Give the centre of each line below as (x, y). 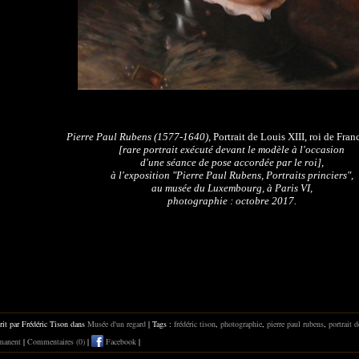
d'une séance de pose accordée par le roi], (232, 162)
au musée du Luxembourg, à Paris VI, (232, 188)
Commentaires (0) (56, 341)
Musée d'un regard (117, 323)
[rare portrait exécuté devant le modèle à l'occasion (232, 149)
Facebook (120, 341)
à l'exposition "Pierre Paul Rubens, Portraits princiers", (232, 175)
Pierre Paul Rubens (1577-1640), (140, 136)
